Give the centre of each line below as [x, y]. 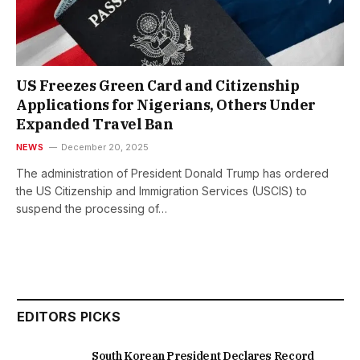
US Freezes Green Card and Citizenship [158, 86]
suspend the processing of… [92, 209]
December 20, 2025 [104, 147]
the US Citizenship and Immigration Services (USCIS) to [162, 191]
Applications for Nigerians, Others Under [166, 105]
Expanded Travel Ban [95, 125]
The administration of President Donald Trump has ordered [172, 174]
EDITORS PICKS [69, 317]
